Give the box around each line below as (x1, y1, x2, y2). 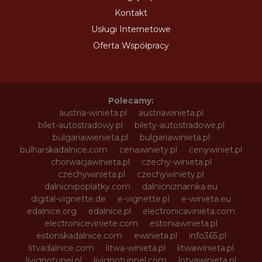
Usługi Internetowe (91, 23, 171, 35)
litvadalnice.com (28, 242, 94, 253)
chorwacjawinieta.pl (50, 156, 130, 167)
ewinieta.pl (133, 230, 177, 241)
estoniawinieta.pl (150, 218, 218, 229)
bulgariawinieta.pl (139, 132, 210, 143)
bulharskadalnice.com (20, 144, 108, 155)
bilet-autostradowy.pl (37, 119, 123, 130)
